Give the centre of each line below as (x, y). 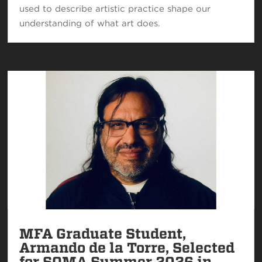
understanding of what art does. (90, 23)
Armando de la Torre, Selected (127, 247)
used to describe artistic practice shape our (115, 8)
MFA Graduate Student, (103, 233)
